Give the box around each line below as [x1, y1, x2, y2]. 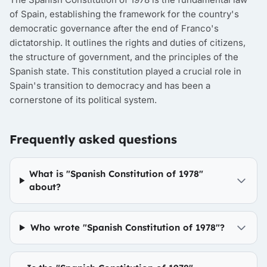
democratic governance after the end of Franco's [10, 23, 219, 34]
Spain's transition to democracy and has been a [10, 80, 210, 91]
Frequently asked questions [10, 132, 177, 147]
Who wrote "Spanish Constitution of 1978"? [30, 222, 225, 233]
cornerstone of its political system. [10, 94, 157, 105]
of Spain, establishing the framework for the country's [10, 8, 239, 20]
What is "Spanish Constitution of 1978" [29, 168, 204, 179]
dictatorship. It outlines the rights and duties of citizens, [10, 37, 246, 48]
